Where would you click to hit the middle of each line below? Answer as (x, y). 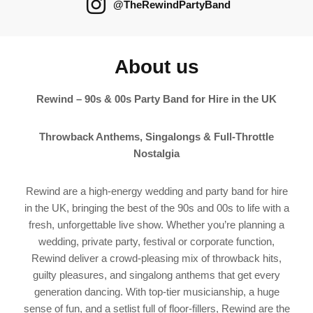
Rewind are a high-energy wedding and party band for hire (156, 191)
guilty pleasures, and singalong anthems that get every (156, 275)
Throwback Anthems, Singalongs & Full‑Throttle (156, 137)
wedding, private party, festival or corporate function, (156, 241)
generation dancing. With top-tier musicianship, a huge (156, 292)
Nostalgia (156, 153)
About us (156, 67)
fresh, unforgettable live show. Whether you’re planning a (156, 225)
